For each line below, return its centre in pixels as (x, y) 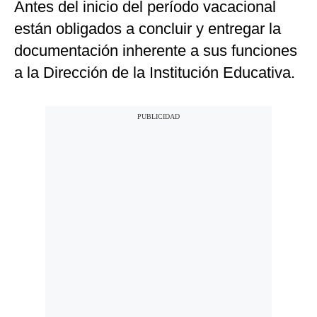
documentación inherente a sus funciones (156, 51)
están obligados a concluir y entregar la (148, 29)
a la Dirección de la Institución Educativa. (155, 73)
